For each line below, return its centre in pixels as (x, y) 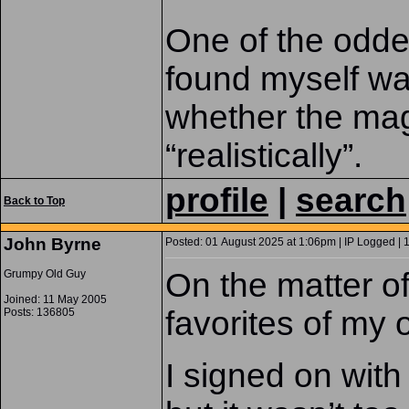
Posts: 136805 (39, 312)
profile (217, 200)
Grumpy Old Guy (45, 274)
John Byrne (52, 244)
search (351, 200)
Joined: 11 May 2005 (55, 299)
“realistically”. (264, 156)
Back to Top (34, 201)
